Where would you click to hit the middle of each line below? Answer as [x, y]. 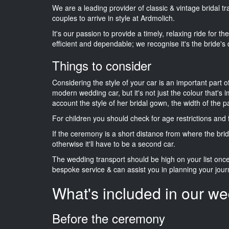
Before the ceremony [109, 218]
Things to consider [102, 65]
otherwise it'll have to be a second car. [114, 143]
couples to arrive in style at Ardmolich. [113, 18]
